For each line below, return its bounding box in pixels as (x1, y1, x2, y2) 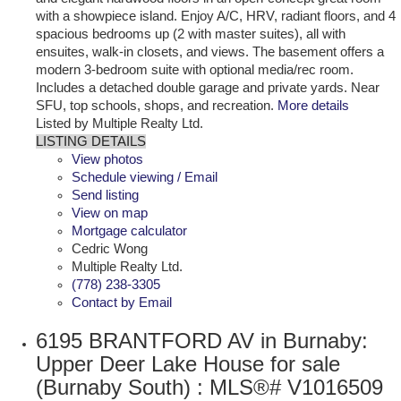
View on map (72, 205, 148, 220)
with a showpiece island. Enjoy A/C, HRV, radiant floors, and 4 (36, 8, 396, 23)
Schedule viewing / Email (72, 169, 218, 184)
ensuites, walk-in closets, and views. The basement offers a (36, 44, 384, 59)
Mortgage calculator (72, 223, 187, 238)
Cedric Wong (72, 241, 148, 256)
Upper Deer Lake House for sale (36, 351, 340, 376)
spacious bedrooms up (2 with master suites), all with (36, 26, 346, 41)
